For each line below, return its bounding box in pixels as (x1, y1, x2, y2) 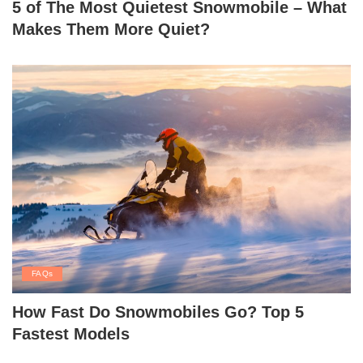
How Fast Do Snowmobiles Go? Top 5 (12, 303, 304, 322)
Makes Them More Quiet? (12, 20, 210, 39)
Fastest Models (12, 325, 130, 344)
